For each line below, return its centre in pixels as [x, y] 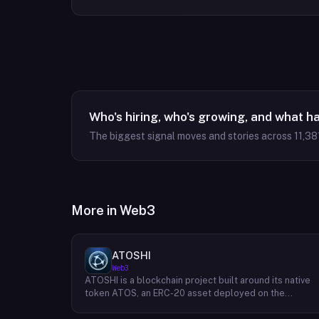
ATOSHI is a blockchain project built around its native [198, 280]
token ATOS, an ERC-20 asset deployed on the [185, 293]
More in [95, 210]
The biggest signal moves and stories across [192, 136]
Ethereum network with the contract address [181, 306]
